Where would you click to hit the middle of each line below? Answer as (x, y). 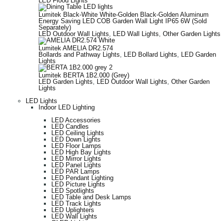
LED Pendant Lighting (82, 178)
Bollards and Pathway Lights (79, 55)
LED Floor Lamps (76, 146)
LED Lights (41, 101)
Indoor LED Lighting (67, 108)
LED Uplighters (73, 210)
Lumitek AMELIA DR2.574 (76, 48)
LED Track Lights (76, 204)
